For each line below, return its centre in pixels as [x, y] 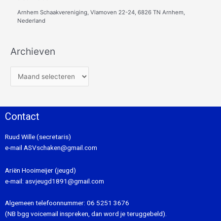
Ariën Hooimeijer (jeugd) [40, 170]
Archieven [33, 51]
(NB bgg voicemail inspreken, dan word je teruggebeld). [86, 214]
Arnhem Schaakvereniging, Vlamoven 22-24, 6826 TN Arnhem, [101, 12]
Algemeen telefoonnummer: [46, 203]
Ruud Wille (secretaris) [38, 137]
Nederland [32, 20]
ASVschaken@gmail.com [60, 148]
